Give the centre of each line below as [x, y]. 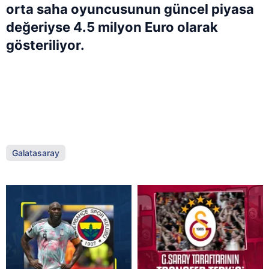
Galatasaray [36, 153]
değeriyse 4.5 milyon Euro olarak [112, 27]
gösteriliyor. [45, 45]
